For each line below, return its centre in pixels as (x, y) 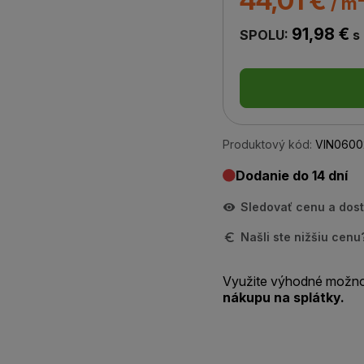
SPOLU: (266, 35)
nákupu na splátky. (284, 297)
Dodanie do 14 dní (292, 175)
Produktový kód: (267, 144)
